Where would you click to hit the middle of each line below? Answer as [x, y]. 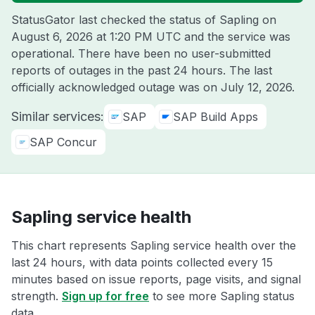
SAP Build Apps [216, 117]
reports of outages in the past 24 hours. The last [142, 70]
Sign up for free [105, 296]
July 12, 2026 [256, 87]
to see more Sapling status [222, 296]
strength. [37, 296]
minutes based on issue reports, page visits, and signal [156, 279]
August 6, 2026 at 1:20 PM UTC [96, 37]
